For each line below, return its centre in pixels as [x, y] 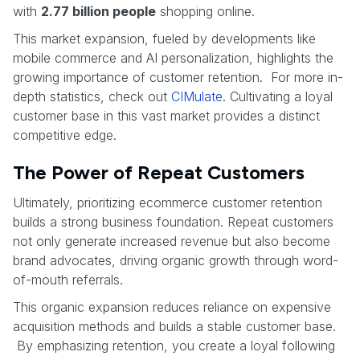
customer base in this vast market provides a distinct [166, 115]
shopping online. [205, 11]
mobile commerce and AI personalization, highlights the [173, 57]
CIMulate [197, 96]
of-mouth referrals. [68, 279]
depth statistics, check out [92, 96]
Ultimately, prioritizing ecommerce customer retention [168, 202]
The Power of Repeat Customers [159, 172]
